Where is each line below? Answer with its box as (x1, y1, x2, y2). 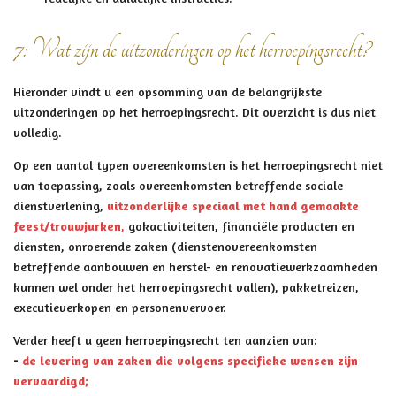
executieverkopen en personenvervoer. (13, 299, 226, 315)
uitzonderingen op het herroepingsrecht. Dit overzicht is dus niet (13, 103, 376, 119)
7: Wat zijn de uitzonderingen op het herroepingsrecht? (13, 34, 370, 64)
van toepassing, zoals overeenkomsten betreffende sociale (13, 177, 343, 193)
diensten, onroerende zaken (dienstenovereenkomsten (13, 238, 317, 254)
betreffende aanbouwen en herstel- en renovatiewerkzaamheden (13, 258, 377, 274)
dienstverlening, (13, 197, 107, 213)
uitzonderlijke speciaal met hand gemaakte (107, 197, 359, 213)
